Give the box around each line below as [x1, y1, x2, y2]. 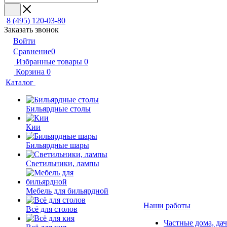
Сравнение [13, 47, 51, 56]
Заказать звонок [4, 25, 59, 34]
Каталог [6, 78, 35, 87]
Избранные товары [16, 57, 82, 66]
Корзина [16, 67, 45, 76]
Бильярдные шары [26, 141, 89, 149]
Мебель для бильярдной [26, 186, 108, 195]
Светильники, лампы [26, 159, 99, 168]
